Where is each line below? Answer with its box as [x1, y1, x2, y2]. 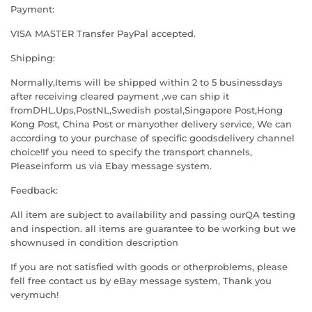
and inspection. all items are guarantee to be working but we [10, 223, 296, 234]
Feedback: [10, 185, 58, 196]
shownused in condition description [10, 237, 178, 248]
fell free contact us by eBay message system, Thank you [10, 275, 272, 286]
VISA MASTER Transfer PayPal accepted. [10, 28, 196, 39]
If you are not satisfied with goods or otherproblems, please [10, 261, 288, 272]
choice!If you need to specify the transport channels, [10, 146, 252, 157]
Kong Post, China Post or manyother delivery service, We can [10, 118, 292, 130]
